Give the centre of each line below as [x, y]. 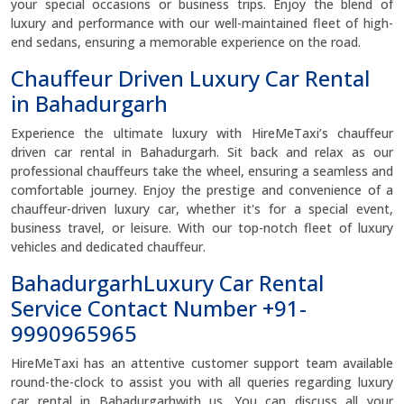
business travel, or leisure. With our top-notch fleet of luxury [202, 228]
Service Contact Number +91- [159, 308]
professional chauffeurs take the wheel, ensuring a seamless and [202, 171]
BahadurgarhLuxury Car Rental [167, 283]
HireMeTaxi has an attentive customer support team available [202, 363]
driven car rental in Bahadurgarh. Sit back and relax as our [202, 152]
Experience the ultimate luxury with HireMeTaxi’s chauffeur [202, 133]
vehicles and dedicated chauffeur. [110, 247]
